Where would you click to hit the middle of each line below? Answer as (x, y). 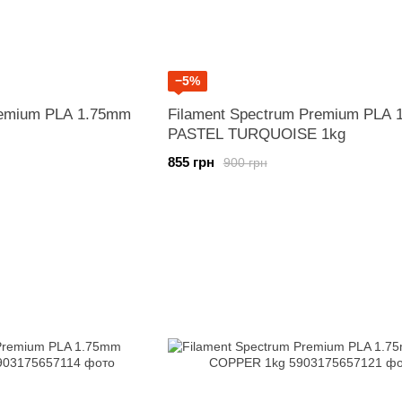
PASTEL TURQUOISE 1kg (256, 134)
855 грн (191, 162)
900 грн (245, 162)
